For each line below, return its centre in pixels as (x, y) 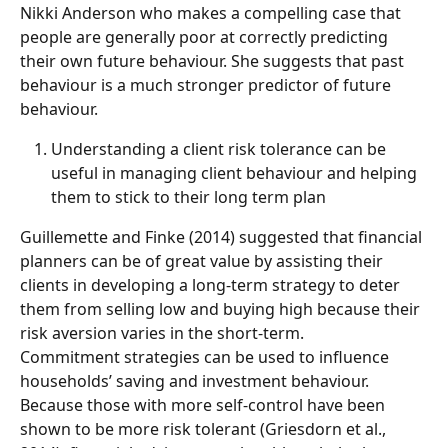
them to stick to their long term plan (188, 196)
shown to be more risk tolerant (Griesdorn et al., (205, 428)
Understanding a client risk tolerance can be (220, 148)
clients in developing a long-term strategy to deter (212, 284)
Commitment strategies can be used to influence (206, 356)
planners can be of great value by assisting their (203, 260)
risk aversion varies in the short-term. (162, 332)
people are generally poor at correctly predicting (206, 36)
